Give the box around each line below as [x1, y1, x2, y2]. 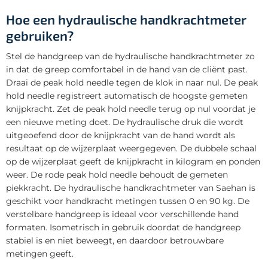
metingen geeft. [6, 248, 74, 259]
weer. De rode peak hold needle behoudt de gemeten [6, 169, 228, 180]
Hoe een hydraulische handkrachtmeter [6, 11, 246, 27]
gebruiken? [6, 27, 74, 43]
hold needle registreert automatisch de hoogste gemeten [6, 90, 248, 101]
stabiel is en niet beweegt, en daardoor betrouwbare [6, 234, 224, 246]
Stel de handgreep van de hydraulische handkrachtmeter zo [6, 50, 255, 62]
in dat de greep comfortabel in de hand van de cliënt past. [6, 63, 248, 75]
